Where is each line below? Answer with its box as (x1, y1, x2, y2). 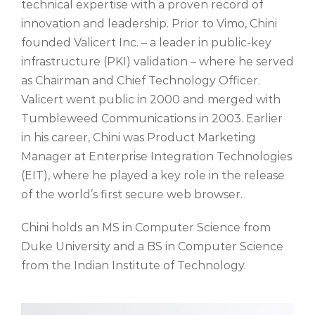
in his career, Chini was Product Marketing (21, 131, 256, 145)
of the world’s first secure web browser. (21, 188, 243, 202)
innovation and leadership (21, 17, 167, 31)
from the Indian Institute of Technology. (21, 259, 246, 273)
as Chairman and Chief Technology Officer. (21, 74, 260, 88)
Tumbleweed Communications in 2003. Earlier (21, 112, 283, 126)
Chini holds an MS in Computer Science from (21, 221, 271, 235)
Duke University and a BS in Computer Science (21, 240, 283, 254)
